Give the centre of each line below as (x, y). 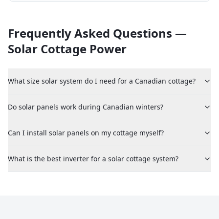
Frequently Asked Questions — (97, 33)
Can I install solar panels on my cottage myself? (86, 133)
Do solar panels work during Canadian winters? (86, 107)
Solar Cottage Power (67, 49)
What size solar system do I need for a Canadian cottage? (102, 81)
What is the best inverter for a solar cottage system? (93, 159)
